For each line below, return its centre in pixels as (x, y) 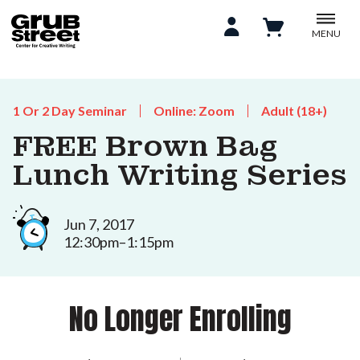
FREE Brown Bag (145, 146)
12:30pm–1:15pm (119, 241)
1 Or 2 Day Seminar (70, 110)
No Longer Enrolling (180, 319)
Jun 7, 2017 (99, 224)
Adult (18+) (294, 110)
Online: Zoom (194, 110)
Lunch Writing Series (180, 175)
